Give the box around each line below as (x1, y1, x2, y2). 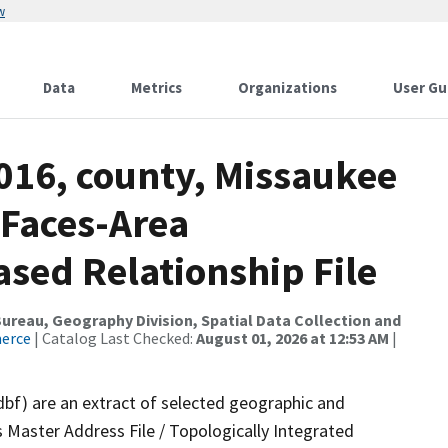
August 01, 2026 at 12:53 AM (196, 328, 389, 348)
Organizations (238, 78, 337, 97)
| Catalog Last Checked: (31, 328, 196, 348)
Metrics (131, 78, 182, 97)
